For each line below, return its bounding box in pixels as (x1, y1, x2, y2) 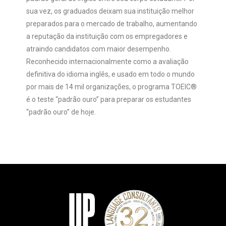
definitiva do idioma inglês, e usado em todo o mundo (26, 70, 195, 79)
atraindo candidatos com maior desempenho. (26, 45, 172, 53)
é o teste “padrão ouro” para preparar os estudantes (26, 95, 192, 104)
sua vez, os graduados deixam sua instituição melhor (26, 7, 195, 16)
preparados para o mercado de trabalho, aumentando (26, 20, 198, 28)
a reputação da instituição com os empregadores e (26, 32, 188, 41)
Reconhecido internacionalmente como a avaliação (26, 58, 189, 66)
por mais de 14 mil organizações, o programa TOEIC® (26, 83, 197, 91)
